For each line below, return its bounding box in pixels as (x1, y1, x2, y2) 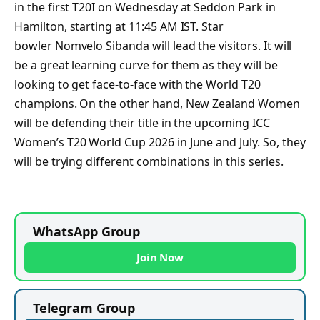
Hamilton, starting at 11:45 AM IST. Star (14, 19, 224, 35)
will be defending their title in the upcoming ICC (14, 115, 270, 131)
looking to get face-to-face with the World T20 (14, 76, 261, 93)
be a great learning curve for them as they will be (14, 57, 278, 74)
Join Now (136, 249, 184, 264)
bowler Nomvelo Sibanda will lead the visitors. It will (14, 38, 292, 54)
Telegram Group (33, 299, 136, 316)
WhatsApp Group (33, 222, 141, 240)
